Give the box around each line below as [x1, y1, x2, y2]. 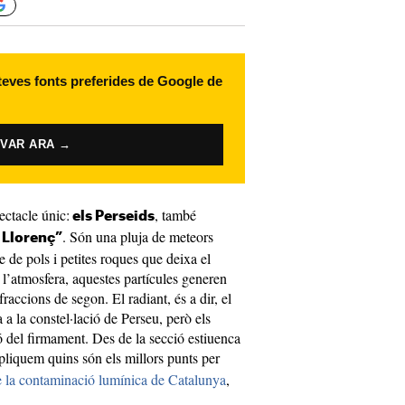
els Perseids [70, 210, 155, 223]
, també [155, 205, 196, 224]
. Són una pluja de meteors [62, 227, 213, 246]
